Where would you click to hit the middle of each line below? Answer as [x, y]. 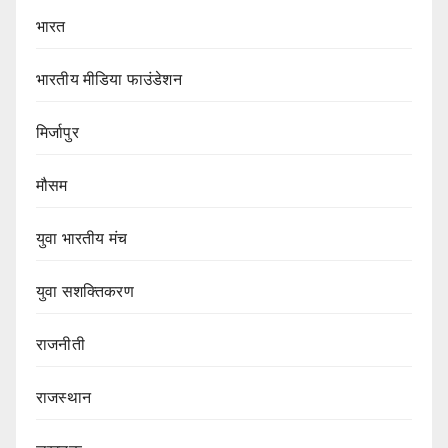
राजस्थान [63, 397]
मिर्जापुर [57, 132]
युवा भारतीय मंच [81, 238]
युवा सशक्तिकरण [85, 291]
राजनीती [60, 344]
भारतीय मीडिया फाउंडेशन [109, 79]
